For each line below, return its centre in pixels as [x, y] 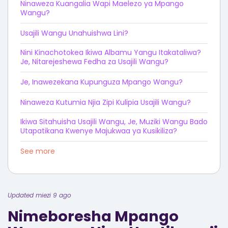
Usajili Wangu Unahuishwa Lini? [74, 33]
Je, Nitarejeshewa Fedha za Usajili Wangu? [94, 62]
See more [38, 151]
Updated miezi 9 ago [39, 195]
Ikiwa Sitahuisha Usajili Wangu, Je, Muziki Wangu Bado [114, 122]
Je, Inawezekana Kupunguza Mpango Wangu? [102, 82]
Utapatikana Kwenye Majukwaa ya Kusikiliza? [99, 131]
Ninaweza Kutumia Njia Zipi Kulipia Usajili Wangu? [106, 102]
